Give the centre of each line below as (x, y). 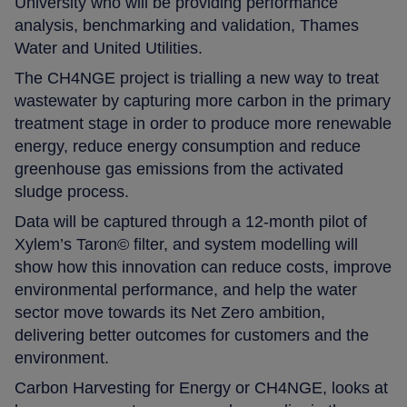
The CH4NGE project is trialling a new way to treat (197, 78)
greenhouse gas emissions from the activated (179, 169)
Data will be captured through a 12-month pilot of (191, 221)
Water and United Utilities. (109, 48)
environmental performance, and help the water (186, 289)
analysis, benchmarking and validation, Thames (187, 25)
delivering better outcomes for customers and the (192, 335)
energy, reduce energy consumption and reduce (188, 146)
